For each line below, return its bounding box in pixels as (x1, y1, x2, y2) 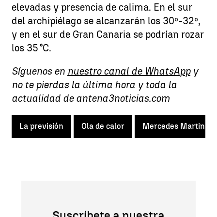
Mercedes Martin (142, 122, 205, 131)
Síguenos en (12, 65, 67, 77)
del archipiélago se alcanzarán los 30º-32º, (12, 15, 201, 27)
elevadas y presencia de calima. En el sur (12, 1, 192, 14)
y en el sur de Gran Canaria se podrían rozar (12, 29, 204, 41)
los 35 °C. (12, 42, 51, 54)
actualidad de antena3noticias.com (12, 93, 170, 105)
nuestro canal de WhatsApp (67, 65, 190, 77)
